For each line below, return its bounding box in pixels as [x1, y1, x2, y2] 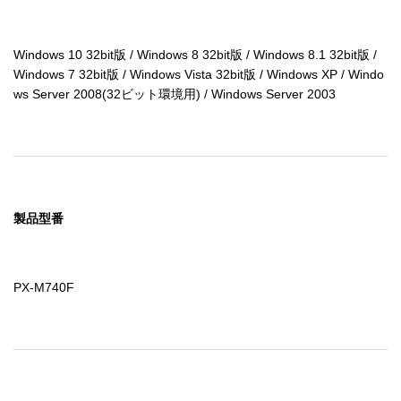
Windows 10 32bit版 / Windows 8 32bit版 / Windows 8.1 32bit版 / [13, 47, 377, 62]
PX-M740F [13, 280, 74, 295]
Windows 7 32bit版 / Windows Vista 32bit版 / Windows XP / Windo [13, 66, 384, 81]
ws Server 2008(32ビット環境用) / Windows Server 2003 [13, 86, 336, 101]
